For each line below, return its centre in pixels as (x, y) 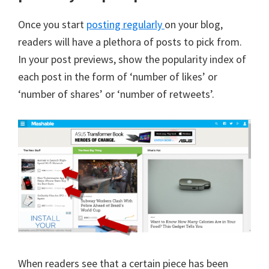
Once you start (52, 24)
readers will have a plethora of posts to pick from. (130, 41)
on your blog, (194, 24)
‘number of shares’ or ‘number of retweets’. (116, 94)
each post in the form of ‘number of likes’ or (118, 76)
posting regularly (125, 24)
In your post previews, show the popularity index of (132, 59)
